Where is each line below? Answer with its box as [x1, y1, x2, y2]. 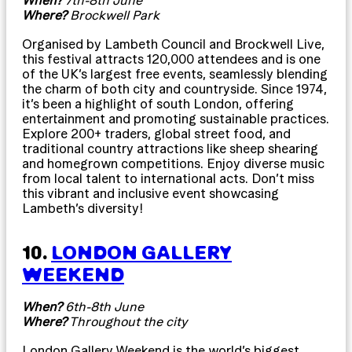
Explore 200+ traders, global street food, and [22, 126, 291, 141]
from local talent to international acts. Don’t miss [22, 170, 314, 185]
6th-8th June [62, 299, 144, 313]
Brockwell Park [67, 7, 159, 22]
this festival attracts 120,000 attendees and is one [22, 51, 321, 66]
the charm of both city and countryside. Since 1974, [22, 81, 327, 96]
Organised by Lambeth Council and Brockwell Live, [22, 36, 324, 51]
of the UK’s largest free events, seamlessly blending [22, 66, 328, 81]
